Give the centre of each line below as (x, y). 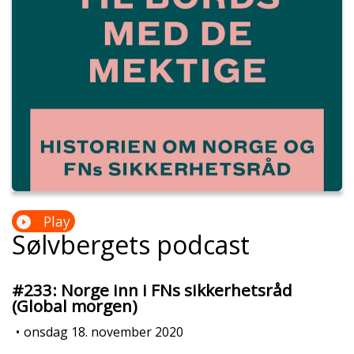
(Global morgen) (75, 306)
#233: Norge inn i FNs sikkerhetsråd (152, 290)
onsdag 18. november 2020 (104, 331)
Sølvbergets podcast (131, 245)
